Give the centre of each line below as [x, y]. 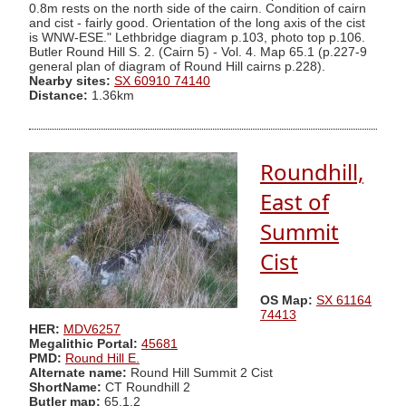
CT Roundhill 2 [146, 387]
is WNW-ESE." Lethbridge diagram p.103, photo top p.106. [197, 37]
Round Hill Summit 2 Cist [202, 372]
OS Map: [286, 300]
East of [295, 202]
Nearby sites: [70, 81]
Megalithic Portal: [83, 343]
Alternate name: [80, 372]
